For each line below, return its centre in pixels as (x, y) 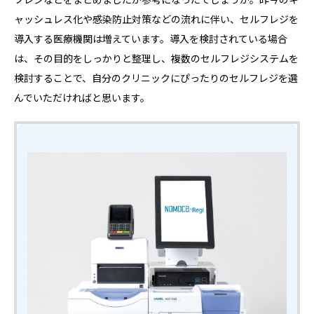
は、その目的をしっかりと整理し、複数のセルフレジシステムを (156, 59)
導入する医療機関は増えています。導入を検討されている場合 (151, 39)
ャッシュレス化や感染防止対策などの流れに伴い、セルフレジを (156, 19)
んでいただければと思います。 (82, 98)
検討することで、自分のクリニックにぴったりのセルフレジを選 (156, 78)
